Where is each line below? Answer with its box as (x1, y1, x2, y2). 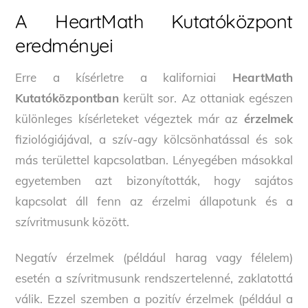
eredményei (15, 34, 113, 58)
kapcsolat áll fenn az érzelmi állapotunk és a (15, 193, 293, 208)
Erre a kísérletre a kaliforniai (15, 69, 232, 85)
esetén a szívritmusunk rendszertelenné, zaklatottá (15, 270, 293, 285)
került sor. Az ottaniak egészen (119, 90, 293, 105)
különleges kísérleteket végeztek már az (15, 111, 244, 126)
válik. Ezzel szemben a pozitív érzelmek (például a (15, 291, 293, 306)
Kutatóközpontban (15, 90, 120, 105)
